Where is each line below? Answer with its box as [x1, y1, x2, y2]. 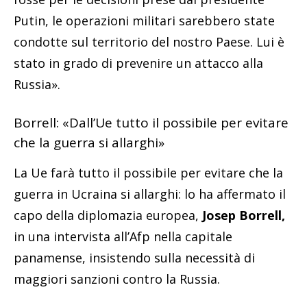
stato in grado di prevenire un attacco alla [14, 54, 263, 71]
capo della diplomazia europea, [14, 206, 202, 223]
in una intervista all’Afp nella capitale [14, 228, 232, 245]
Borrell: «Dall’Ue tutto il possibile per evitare [14, 113, 288, 132]
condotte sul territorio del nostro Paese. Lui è [14, 33, 284, 50]
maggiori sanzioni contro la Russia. [14, 270, 220, 287]
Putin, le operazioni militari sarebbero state [14, 12, 275, 29]
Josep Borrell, [202, 206, 285, 223]
